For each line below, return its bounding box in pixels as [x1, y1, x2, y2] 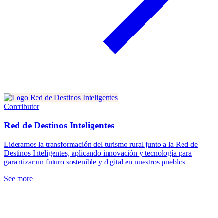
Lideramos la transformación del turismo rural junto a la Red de [4, 140, 198, 148]
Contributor [4, 102, 39, 111]
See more [4, 174, 33, 182]
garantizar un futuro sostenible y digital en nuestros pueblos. [4, 157, 187, 166]
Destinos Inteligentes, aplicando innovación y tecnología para [4, 148, 192, 157]
